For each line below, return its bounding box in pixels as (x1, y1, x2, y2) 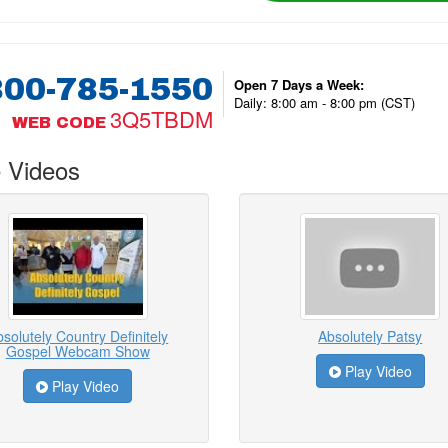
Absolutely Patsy (318, 326, 423, 347)
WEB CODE (11, 113, 106, 131)
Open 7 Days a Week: (233, 74, 364, 94)
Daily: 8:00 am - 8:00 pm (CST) (233, 92, 415, 112)
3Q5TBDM (109, 102, 213, 134)
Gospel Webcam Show (5, 341, 150, 362)
